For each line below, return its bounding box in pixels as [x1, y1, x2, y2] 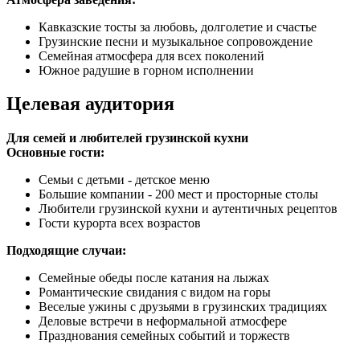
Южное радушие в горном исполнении [39, 63, 254, 77]
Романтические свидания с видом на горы [39, 285, 271, 300]
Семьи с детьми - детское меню [39, 173, 210, 187]
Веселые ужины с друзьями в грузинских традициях [39, 300, 327, 314]
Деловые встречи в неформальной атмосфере [39, 314, 287, 329]
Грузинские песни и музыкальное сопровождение [39, 34, 313, 48]
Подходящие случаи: [6, 243, 126, 258]
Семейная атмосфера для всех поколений [39, 48, 264, 63]
